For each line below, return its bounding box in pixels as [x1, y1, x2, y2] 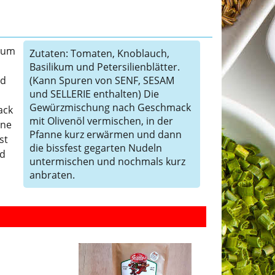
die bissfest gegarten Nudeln [29, 141, 162, 155]
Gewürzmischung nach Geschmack [29, 101, 191, 114]
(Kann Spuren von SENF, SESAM [29, 74, 174, 87]
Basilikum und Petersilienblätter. [29, 60, 180, 74]
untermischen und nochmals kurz [29, 155, 185, 168]
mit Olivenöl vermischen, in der [29, 114, 173, 128]
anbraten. [29, 168, 75, 182]
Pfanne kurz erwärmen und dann [29, 128, 182, 141]
